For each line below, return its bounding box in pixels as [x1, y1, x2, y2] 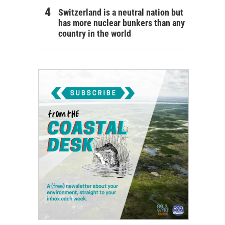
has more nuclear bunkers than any [58, 17, 185, 28]
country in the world [58, 28, 131, 39]
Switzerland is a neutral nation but [58, 7, 183, 18]
